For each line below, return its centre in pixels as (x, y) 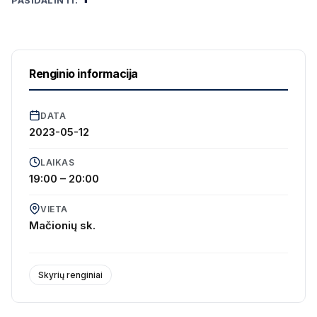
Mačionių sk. (62, 225)
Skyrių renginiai (70, 275)
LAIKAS (57, 162)
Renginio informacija (83, 73)
